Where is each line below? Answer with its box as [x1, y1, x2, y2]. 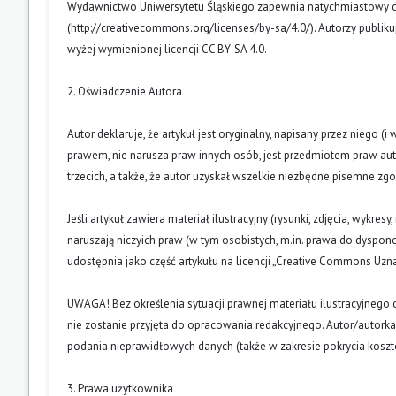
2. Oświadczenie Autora [67, 83, 182, 99]
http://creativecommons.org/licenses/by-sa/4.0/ [71, 19, 310, 35]
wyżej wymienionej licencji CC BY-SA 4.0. [67, 41, 267, 57]
